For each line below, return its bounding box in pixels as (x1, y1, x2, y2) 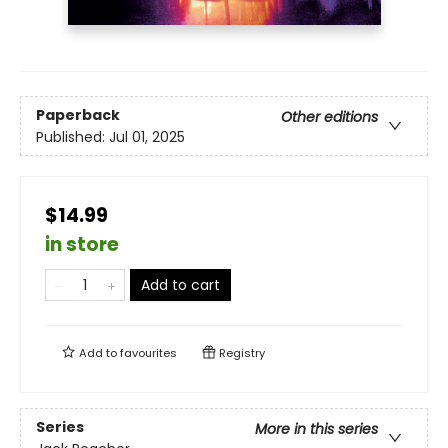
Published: (36, 126, 109, 147)
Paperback (36, 104, 120, 125)
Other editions (281, 106, 378, 127)
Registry (216, 345, 265, 362)
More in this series (255, 418, 378, 439)
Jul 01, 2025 (109, 126, 185, 147)
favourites (120, 345, 177, 362)
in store (45, 231, 119, 259)
